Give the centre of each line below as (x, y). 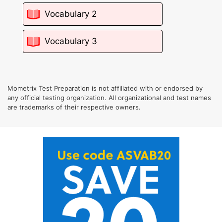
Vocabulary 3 (71, 41)
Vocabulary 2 (71, 14)
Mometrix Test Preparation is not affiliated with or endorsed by (105, 88)
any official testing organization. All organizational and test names (109, 97)
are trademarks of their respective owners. (74, 107)
